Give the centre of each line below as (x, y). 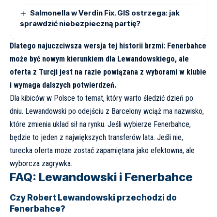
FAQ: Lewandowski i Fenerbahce (101, 177)
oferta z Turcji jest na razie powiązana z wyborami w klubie (108, 72)
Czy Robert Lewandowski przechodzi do (93, 197)
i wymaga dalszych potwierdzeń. (63, 85)
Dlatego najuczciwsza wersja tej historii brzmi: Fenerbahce (108, 46)
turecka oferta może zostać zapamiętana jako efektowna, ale (102, 151)
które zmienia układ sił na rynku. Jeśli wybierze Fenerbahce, (100, 124)
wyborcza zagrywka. (41, 164)
